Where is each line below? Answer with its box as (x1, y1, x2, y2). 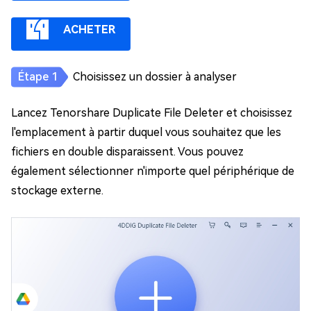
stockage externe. (11, 184, 103, 198)
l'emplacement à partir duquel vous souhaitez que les (11, 126, 281, 140)
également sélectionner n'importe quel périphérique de (11, 165, 294, 178)
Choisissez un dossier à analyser (73, 70, 237, 84)
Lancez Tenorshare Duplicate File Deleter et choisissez (11, 106, 292, 120)
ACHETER (63, 23, 115, 37)
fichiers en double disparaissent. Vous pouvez (11, 145, 244, 159)
